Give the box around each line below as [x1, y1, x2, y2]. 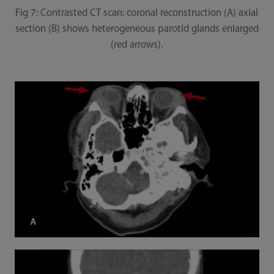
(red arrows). [111, 39, 163, 50]
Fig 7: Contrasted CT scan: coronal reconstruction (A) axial [15, 7, 259, 18]
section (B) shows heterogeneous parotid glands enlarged [15, 23, 259, 34]
